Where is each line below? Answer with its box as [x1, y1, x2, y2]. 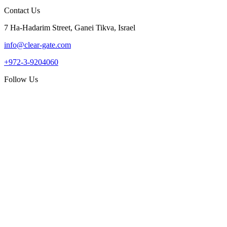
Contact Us [4, 6, 40, 15]
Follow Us [4, 75, 38, 84]
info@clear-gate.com [4, 41, 71, 50]
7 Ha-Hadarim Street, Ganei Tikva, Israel [4, 23, 135, 32]
